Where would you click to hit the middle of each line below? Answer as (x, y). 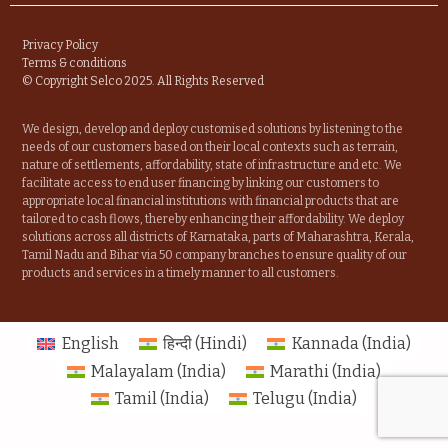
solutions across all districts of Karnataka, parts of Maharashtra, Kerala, (218, 237)
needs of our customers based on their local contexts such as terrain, (210, 147)
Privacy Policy (60, 45)
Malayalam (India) (158, 371)
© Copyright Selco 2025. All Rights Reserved (143, 81)
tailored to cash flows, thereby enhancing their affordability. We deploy (213, 219)
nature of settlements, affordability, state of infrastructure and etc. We (212, 165)
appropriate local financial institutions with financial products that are (211, 201)
